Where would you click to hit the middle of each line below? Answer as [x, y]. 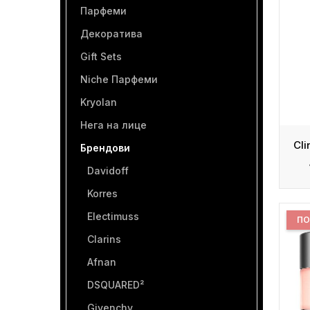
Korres [102, 193]
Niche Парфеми [119, 79]
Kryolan [99, 102]
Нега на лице [113, 125]
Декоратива [111, 34]
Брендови [105, 148]
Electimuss [113, 216]
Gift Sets [101, 56]
